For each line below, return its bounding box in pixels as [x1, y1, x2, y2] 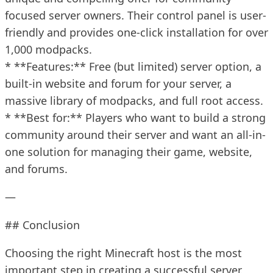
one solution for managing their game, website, [5, 144, 252, 159]
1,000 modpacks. [5, 41, 92, 57]
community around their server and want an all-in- [5, 127, 266, 142]
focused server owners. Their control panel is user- [5, 7, 266, 23]
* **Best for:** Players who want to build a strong [5, 110, 266, 125]
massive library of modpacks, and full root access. [5, 93, 263, 108]
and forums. [5, 161, 68, 176]
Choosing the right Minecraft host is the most [5, 245, 242, 260]
